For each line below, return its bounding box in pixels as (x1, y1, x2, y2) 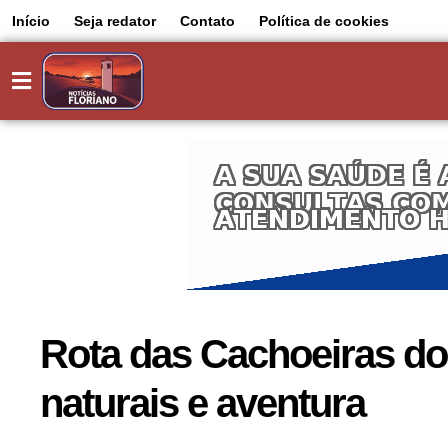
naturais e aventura (40, 381, 365, 426)
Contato (180, 13, 235, 29)
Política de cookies (259, 13, 389, 29)
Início (12, 13, 50, 29)
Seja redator (74, 13, 156, 29)
